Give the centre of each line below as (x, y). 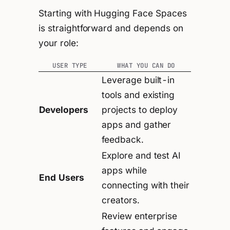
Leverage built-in (138, 80)
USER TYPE (70, 65)
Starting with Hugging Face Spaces (113, 13)
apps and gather (137, 124)
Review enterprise (140, 216)
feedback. (123, 139)
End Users (62, 177)
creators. (121, 200)
